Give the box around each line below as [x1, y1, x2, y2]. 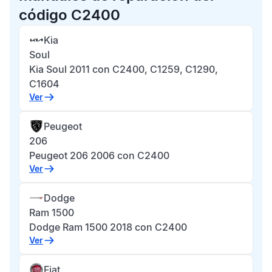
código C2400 [19, 6, 120, 24]
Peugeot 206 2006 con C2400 [29, 149, 169, 161]
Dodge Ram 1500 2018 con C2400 [29, 221, 187, 233]
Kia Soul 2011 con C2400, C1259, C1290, [29, 63, 218, 75]
